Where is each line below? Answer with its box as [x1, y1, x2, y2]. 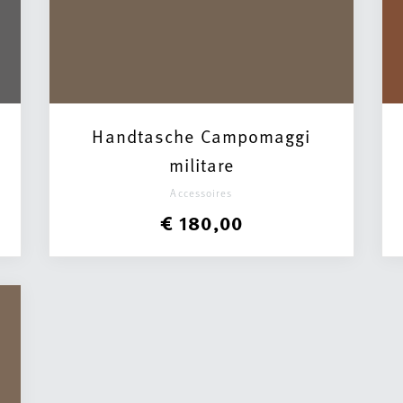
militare [168, 152, 235, 177]
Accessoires [170, 185, 233, 200]
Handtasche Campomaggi [92, 123, 311, 148]
